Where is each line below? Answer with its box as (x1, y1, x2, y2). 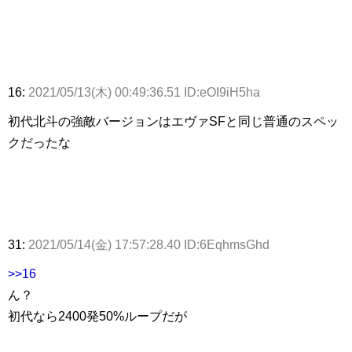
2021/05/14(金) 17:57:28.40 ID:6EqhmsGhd (28, 238, 269, 252)
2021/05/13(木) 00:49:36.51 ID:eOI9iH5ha (28, 86, 260, 100)
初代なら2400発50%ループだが (8, 310, 187, 324)
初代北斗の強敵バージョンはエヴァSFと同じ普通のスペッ (8, 115, 339, 129)
